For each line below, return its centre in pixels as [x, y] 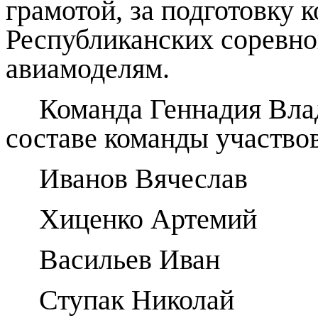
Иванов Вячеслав [144, 179]
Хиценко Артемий [148, 219]
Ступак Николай [137, 300]
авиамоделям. [88, 69]
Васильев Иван [130, 260]
